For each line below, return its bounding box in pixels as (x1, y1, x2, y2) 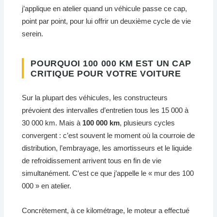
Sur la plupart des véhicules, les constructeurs (22, 93, 168, 102)
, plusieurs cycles (120, 119, 175, 127)
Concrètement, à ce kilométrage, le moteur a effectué (22, 206, 190, 215)
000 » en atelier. (22, 182, 72, 190)
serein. (22, 30, 44, 38)
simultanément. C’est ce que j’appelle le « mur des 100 (22, 169, 194, 178)
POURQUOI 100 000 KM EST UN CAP (31, 58, 191, 68)
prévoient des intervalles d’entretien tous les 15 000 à (22, 106, 189, 115)
